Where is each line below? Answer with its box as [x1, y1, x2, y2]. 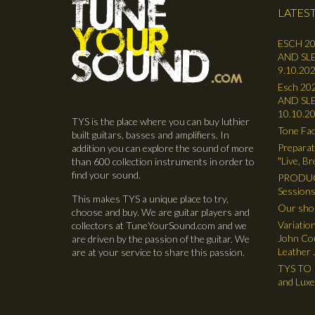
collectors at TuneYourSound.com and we [72, 219, 247, 231]
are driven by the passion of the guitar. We [72, 232, 250, 245]
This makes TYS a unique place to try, [72, 192, 229, 205]
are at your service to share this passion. [72, 245, 245, 258]
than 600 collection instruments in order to [72, 155, 255, 167]
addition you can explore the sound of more [72, 141, 254, 154]
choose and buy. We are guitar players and [72, 205, 250, 218]
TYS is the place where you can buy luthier [72, 115, 250, 127]
